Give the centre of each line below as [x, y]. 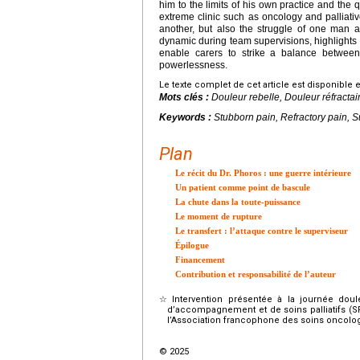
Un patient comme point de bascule [243, 188]
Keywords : [186, 118]
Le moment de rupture [219, 217]
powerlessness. [193, 65]
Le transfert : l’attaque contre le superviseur [262, 231]
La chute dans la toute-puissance [238, 202]
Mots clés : [185, 98]
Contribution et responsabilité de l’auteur [256, 274]
